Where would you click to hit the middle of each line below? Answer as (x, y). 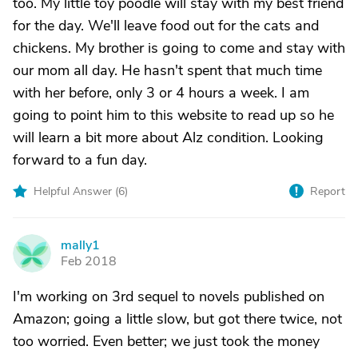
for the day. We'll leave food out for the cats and (166, 26)
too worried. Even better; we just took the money (166, 341)
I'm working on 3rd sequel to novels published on (169, 296)
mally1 (80, 245)
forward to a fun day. (80, 160)
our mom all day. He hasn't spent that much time (167, 70)
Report (328, 191)
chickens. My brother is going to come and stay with (179, 48)
